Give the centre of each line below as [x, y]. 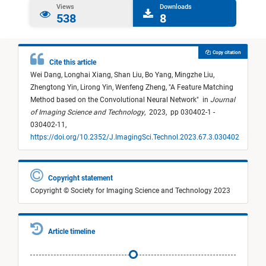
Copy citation [225, 53]
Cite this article [71, 63]
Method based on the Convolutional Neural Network [113, 100]
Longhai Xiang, [89, 75]
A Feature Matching [202, 88]
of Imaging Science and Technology [87, 113]
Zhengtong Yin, [55, 88]
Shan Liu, [129, 75]
